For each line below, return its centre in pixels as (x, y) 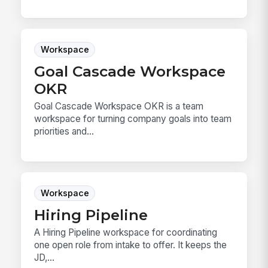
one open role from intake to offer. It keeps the (131, 245)
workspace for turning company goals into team (133, 119)
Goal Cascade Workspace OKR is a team (119, 106)
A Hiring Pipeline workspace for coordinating (126, 232)
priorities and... (64, 132)
